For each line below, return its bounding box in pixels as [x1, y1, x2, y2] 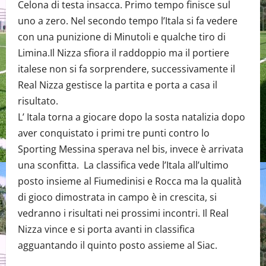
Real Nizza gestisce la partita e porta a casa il [18, 78, 217, 91]
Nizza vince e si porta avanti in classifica [18, 223, 195, 236]
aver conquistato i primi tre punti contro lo [18, 126, 210, 140]
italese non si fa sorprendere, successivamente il [18, 62, 235, 75]
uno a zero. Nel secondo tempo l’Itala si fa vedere [18, 14, 237, 27]
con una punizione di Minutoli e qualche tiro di [18, 30, 226, 43]
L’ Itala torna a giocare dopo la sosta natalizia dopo [18, 110, 245, 123]
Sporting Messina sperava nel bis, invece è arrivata [18, 142, 243, 156]
